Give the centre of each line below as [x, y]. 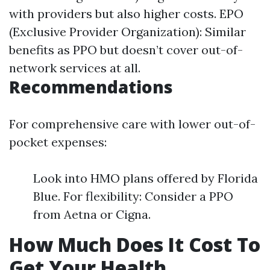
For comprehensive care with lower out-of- [132, 124]
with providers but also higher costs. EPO [126, 14]
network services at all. [75, 68]
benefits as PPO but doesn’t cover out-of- [126, 50]
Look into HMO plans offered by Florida [146, 178]
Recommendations [91, 87]
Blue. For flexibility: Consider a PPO [133, 196]
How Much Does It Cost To [135, 244]
